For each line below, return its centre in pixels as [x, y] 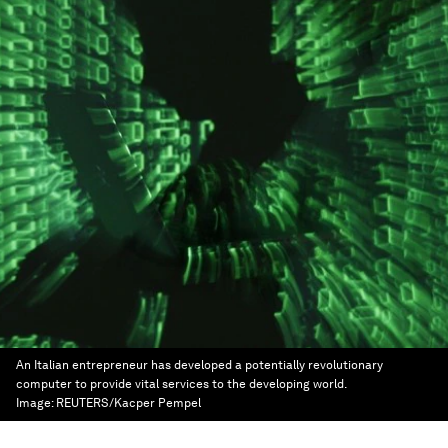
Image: [36, 403]
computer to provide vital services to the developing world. [181, 384]
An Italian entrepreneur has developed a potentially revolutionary [199, 365]
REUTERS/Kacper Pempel [128, 403]
